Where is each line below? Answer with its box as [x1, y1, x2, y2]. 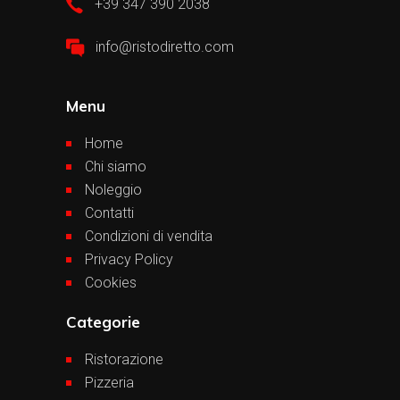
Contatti [85, 204, 134, 221]
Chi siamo [85, 157, 146, 175]
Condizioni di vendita [85, 227, 212, 245]
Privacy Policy [85, 250, 173, 268]
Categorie [66, 312, 140, 331]
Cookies [85, 273, 137, 291]
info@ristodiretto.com [96, 38, 234, 56]
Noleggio [85, 180, 142, 198]
